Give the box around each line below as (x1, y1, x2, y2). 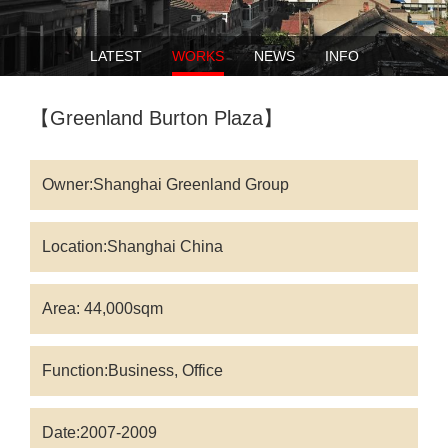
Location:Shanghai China (42, 238, 223, 255)
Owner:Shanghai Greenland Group (42, 176, 289, 193)
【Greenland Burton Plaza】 (30, 107, 283, 129)
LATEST (89, 48, 142, 64)
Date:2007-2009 (42, 424, 157, 441)
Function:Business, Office (42, 362, 223, 379)
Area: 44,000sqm (42, 300, 163, 317)
